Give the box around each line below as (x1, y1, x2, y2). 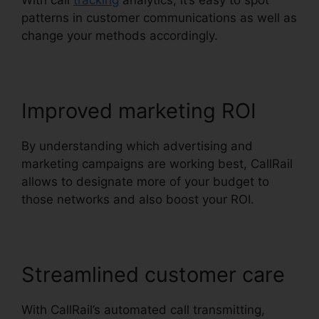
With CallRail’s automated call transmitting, (21, 303, 265, 318)
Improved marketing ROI (21, 98, 256, 124)
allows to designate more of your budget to (21, 174, 269, 189)
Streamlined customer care (21, 262, 285, 288)
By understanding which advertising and (21, 139, 253, 154)
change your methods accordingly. (21, 28, 218, 43)
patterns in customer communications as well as (21, 11, 297, 26)
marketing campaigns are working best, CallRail (21, 157, 293, 172)
